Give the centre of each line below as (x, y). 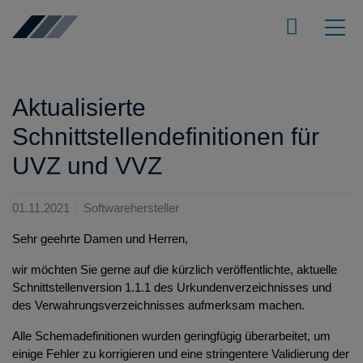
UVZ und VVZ (87, 165)
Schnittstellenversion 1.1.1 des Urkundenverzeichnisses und (172, 287)
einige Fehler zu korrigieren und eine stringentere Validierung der (181, 354)
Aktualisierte (79, 107)
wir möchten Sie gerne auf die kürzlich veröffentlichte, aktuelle (175, 269)
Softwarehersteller (131, 208)
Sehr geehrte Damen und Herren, (100, 239)
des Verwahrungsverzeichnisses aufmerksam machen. (158, 305)
